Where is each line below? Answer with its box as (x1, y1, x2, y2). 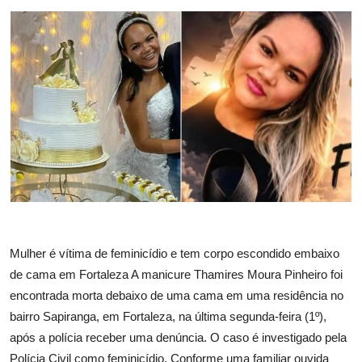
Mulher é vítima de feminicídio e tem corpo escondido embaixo (10, 246, 339, 260)
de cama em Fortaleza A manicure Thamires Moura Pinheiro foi (10, 267, 343, 281)
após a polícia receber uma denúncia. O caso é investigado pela (10, 330, 347, 344)
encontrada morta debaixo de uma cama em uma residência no (10, 288, 343, 302)
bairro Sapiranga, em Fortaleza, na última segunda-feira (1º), (10, 309, 326, 323)
